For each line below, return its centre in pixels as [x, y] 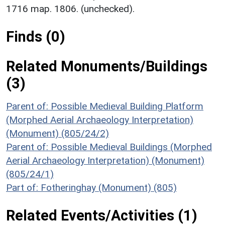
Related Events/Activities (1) [102, 215]
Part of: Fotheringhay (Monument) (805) [91, 187]
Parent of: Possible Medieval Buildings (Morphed [109, 147]
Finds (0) [36, 36]
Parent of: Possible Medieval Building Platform [105, 106]
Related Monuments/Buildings [107, 66]
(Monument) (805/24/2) [58, 133]
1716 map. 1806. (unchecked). [70, 9]
